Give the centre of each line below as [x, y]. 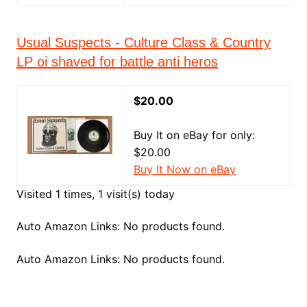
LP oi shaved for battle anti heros [117, 62]
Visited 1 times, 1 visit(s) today [95, 194]
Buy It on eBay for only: [194, 135]
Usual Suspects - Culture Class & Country [143, 42]
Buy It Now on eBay [184, 169]
